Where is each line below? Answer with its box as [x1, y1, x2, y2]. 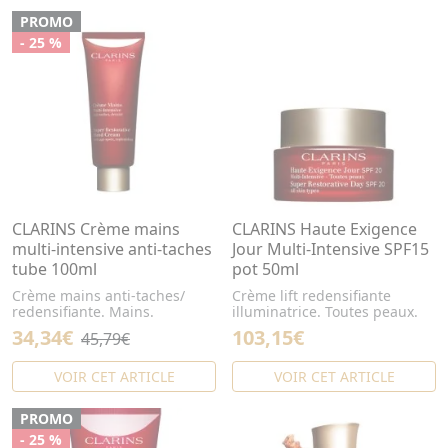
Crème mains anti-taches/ [12, 286, 185, 305]
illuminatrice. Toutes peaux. [232, 302, 418, 321]
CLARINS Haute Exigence [232, 218, 417, 240]
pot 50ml [232, 258, 299, 280]
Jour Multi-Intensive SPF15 [232, 238, 429, 260]
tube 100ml [12, 258, 97, 280]
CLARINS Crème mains [12, 218, 180, 240]
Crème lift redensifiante [232, 286, 391, 305]
